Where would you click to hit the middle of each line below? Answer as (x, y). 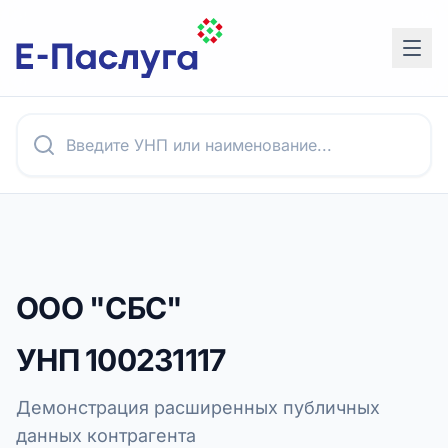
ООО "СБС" (99, 308)
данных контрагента (106, 435)
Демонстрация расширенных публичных (198, 407)
